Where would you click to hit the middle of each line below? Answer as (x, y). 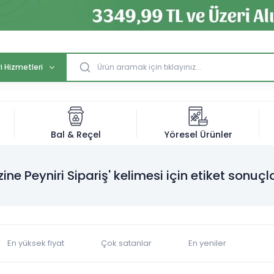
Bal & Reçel (76, 134)
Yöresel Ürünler (198, 134)
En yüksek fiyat (36, 243)
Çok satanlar (126, 243)
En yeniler (207, 243)
